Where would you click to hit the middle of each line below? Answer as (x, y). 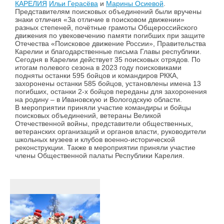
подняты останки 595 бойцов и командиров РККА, (97, 76)
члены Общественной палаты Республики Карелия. (100, 156)
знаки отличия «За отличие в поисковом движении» (100, 20)
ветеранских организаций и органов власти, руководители (110, 132)
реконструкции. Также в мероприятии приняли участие (105, 148)
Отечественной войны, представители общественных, (104, 124)
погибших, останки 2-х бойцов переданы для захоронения (111, 92)
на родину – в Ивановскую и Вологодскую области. (98, 100)
